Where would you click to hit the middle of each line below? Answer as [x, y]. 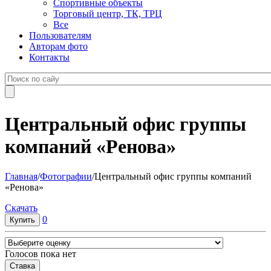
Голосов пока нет [41, 253]
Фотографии [66, 176]
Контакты [49, 57]
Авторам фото [58, 46]
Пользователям [60, 35]
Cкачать [21, 207]
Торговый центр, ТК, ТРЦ [108, 14]
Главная [21, 176]
